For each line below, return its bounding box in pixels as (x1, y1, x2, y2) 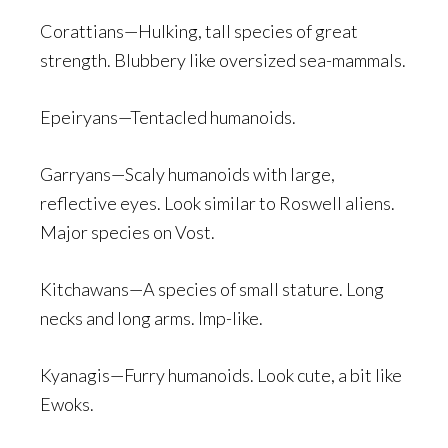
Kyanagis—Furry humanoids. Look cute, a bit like (40, 364, 402, 386)
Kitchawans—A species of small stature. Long (40, 278, 384, 300)
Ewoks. (40, 393, 94, 415)
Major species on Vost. (40, 221, 215, 243)
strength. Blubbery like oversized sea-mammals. (40, 49, 406, 71)
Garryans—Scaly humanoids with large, (40, 163, 335, 185)
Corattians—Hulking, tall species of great (40, 20, 358, 42)
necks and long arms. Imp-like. (40, 307, 263, 329)
